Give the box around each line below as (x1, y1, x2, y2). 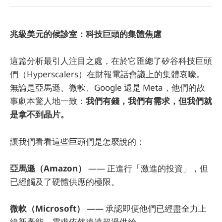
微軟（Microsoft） (10, 202, 85, 214)
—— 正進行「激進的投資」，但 (86, 162, 208, 174)
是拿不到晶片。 (10, 109, 69, 120)
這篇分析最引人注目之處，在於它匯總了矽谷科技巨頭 (10, 55, 212, 67)
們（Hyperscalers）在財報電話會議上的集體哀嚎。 (10, 68, 205, 80)
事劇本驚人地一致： (10, 95, 86, 107)
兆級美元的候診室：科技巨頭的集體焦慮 (10, 28, 162, 40)
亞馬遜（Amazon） (10, 162, 86, 174)
